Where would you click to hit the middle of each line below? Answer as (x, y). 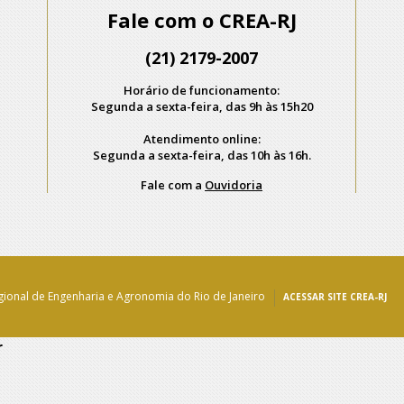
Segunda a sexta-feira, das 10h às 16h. (202, 155)
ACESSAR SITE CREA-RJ (335, 297)
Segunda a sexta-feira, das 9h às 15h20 (202, 106)
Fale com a (173, 185)
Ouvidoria (234, 185)
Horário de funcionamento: (202, 90)
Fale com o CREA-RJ (202, 20)
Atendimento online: (202, 139)
